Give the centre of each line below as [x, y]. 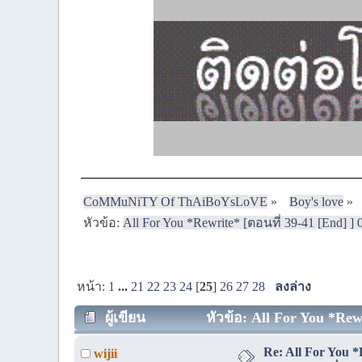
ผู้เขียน [125, 317]
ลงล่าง [293, 287]
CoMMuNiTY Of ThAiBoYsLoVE [176, 201]
